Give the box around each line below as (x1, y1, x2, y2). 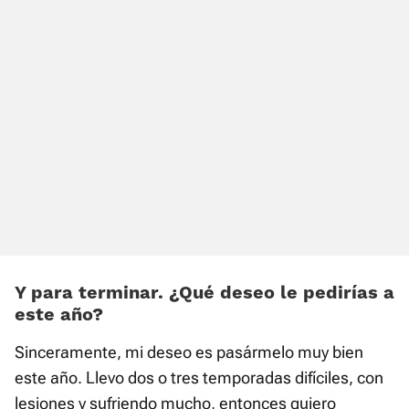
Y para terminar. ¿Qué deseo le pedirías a (15, 281, 394, 304)
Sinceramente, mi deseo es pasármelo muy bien (15, 342, 363, 362)
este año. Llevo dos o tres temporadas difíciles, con (15, 368, 383, 388)
